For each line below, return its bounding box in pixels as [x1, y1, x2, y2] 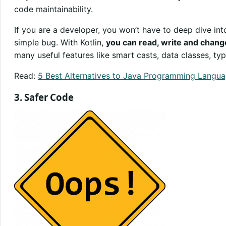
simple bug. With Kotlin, [14, 37, 106, 47]
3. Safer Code [14, 90, 74, 103]
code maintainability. [14, 4, 93, 14]
